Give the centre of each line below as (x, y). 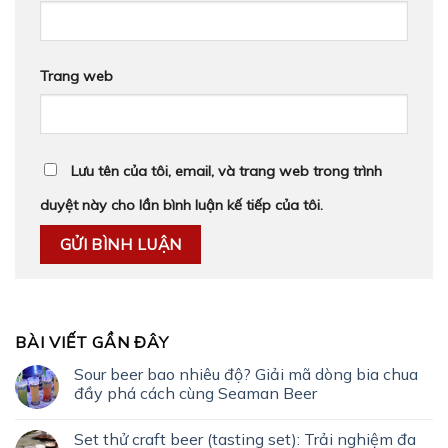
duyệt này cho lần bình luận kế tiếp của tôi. (181, 204)
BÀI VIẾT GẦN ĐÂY (92, 342)
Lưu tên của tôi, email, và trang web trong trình (226, 170)
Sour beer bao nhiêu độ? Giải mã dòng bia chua (246, 374)
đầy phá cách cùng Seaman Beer (195, 393)
